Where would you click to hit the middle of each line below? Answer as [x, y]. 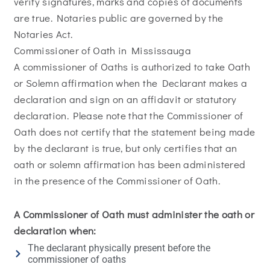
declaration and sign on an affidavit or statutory [125, 99]
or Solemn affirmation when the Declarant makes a [131, 83]
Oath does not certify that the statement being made [135, 132]
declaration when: [55, 231]
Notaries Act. [43, 34]
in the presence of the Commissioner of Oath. [117, 181]
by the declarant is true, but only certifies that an [126, 148]
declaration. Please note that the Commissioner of [129, 116]
